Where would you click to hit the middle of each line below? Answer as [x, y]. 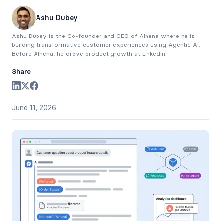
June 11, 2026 [34, 108]
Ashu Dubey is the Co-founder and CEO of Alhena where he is [103, 36]
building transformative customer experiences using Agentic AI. [106, 45]
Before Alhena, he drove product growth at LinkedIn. [89, 54]
